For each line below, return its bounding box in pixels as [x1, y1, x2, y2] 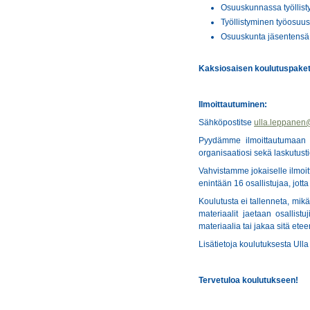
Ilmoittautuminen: [199, 100, 269, 110]
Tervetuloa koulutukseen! [199, 275, 298, 286]
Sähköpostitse [199, 118, 254, 128]
